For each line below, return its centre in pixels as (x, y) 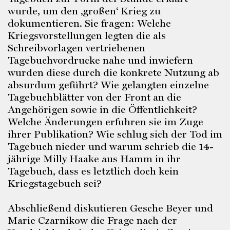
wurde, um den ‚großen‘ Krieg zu (84, 11)
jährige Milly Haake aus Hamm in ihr (94, 159)
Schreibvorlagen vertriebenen (76, 48)
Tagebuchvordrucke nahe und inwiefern (100, 60)
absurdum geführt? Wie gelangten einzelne (108, 85)
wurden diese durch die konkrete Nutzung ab (113, 72)
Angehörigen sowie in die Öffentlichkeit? (102, 109)
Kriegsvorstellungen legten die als (87, 35)
